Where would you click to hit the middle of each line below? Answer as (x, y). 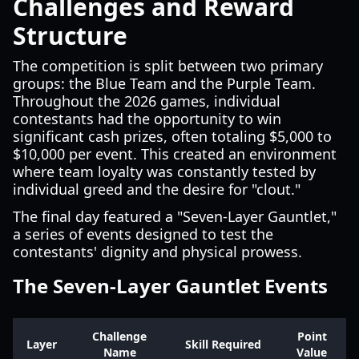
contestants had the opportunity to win (147, 119)
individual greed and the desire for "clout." (157, 189)
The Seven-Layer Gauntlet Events (170, 286)
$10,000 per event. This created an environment (175, 154)
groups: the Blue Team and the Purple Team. (164, 83)
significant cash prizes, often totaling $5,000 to (172, 136)
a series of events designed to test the (143, 234)
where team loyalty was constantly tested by (164, 171)
